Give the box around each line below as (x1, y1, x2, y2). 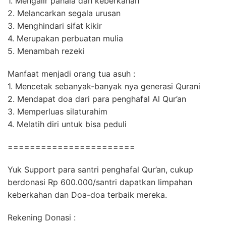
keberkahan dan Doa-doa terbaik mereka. (8, 190, 167, 200)
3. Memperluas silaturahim (8, 106, 107, 117)
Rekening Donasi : (8, 212, 76, 222)
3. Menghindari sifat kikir (8, 21, 102, 31)
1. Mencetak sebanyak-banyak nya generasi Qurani (8, 81, 200, 91)
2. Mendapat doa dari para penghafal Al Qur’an (8, 94, 186, 104)
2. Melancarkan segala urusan (8, 8, 121, 18)
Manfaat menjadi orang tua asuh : (8, 69, 135, 79)
